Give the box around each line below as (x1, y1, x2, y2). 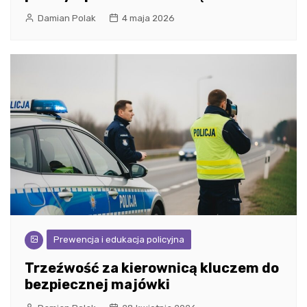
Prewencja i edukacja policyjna (53, 234, 184, 245)
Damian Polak (38, 12, 96, 23)
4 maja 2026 (122, 12, 175, 23)
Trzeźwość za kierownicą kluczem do (25, 260, 279, 277)
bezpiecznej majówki (25, 276, 170, 293)
